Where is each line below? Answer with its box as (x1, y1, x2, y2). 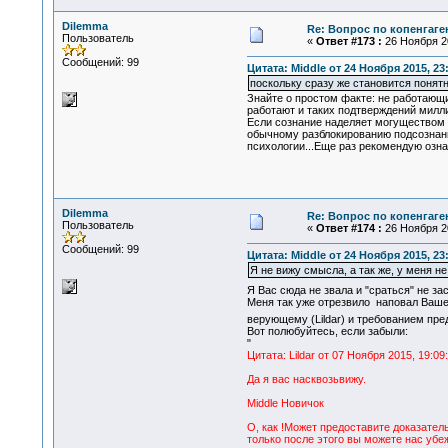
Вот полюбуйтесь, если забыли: (246, 325, 408, 338)
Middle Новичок (246, 397, 324, 410)
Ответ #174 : (315, 222, 382, 234)
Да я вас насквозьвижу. (246, 373, 366, 386)
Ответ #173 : (315, 35, 382, 47)
